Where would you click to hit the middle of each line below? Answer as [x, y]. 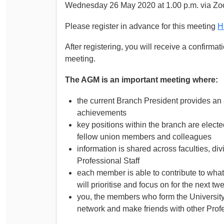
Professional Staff [108, 160]
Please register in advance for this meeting [141, 26]
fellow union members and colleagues [144, 136]
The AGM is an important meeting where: [141, 79]
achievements [102, 112]
